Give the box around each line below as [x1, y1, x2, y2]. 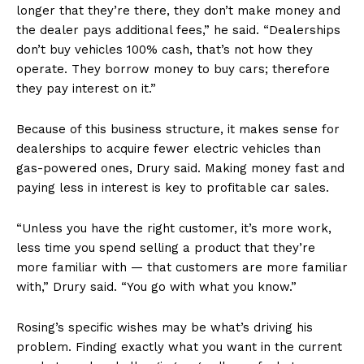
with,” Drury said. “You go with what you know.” [16, 279, 297, 295]
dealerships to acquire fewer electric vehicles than [16, 141, 321, 157]
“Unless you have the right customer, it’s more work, [16, 221, 331, 236]
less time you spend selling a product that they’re [16, 240, 315, 256]
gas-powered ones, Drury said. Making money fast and [16, 161, 344, 176]
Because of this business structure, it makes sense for [16, 122, 340, 137]
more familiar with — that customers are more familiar [16, 260, 348, 275]
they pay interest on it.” [16, 81, 160, 97]
